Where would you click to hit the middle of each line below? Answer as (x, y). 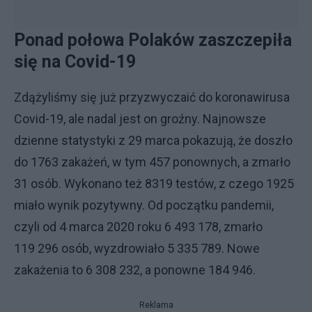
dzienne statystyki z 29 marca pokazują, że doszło (153, 140)
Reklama (156, 305)
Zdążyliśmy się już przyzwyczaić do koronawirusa (152, 97)
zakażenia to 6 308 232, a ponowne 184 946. (135, 270)
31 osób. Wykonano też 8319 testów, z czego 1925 (154, 184)
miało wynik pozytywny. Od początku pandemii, (144, 205)
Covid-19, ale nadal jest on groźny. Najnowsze (140, 119)
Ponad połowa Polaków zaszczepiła (153, 40)
